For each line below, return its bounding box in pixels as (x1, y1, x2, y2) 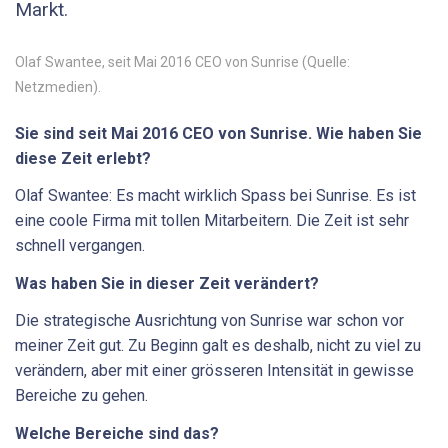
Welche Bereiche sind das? (15, 423, 219, 443)
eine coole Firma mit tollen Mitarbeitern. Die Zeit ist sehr (15, 211, 409, 231)
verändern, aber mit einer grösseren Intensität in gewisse (15, 361, 414, 381)
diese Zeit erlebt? (15, 148, 151, 168)
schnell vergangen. (15, 236, 145, 256)
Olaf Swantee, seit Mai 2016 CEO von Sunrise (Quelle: (15, 53, 350, 70)
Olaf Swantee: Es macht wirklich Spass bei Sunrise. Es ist (15, 186, 416, 206)
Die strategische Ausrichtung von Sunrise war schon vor (15, 311, 404, 331)
